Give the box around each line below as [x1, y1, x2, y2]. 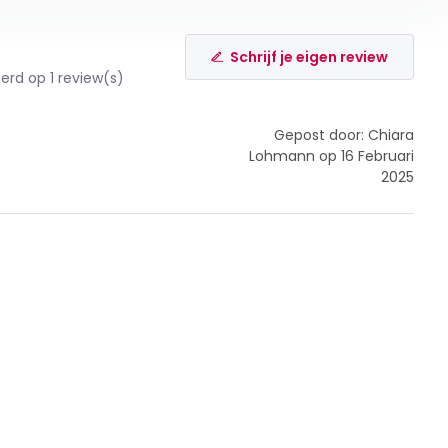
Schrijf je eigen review [230, 46, 389, 67]
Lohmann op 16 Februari [249, 146, 415, 167]
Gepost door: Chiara [274, 125, 415, 146]
